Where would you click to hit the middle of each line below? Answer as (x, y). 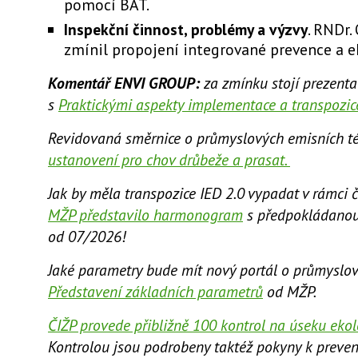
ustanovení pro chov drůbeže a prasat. (169, 159)
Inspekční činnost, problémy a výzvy (186, 29)
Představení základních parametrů (155, 291)
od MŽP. (291, 291)
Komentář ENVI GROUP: (126, 82)
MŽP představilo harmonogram (145, 214)
